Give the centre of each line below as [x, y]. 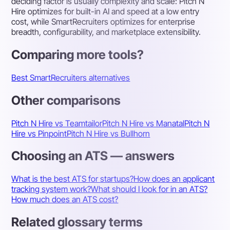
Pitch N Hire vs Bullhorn [109, 133]
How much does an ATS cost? [65, 199]
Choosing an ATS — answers [93, 156]
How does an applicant [174, 179]
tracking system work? [51, 189]
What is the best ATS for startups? [73, 179]
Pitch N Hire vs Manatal [143, 123]
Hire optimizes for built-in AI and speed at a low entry [106, 11]
